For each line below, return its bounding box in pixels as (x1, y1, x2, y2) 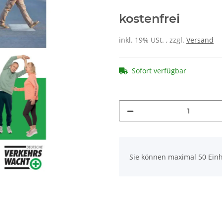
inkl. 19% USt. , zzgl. (119, 35, 186, 45)
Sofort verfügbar (132, 66, 186, 76)
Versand (186, 35, 214, 45)
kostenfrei (119, 11, 180, 26)
